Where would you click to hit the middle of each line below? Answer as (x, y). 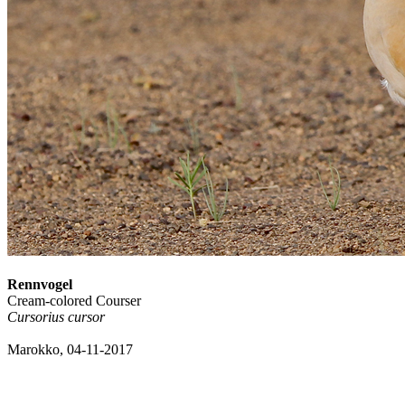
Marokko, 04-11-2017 (70, 349)
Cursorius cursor (56, 317)
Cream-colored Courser (74, 301)
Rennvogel (40, 284)
